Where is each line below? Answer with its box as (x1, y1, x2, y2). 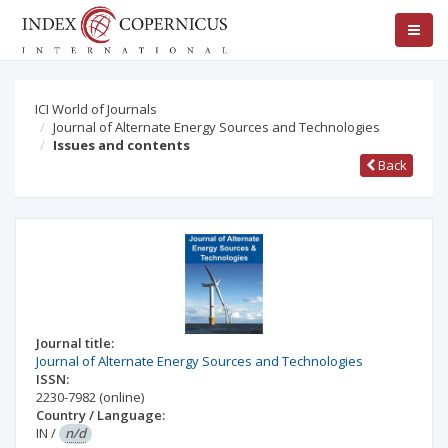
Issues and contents (53, 136, 190, 154)
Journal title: (36, 334, 114, 352)
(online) (99, 388, 144, 406)
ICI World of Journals (35, 100, 157, 118)
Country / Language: (36, 406, 165, 424)
